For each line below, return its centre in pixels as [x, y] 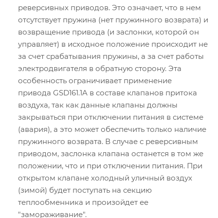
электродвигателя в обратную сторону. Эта [100, 69]
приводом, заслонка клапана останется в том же [111, 154]
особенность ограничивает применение [95, 81]
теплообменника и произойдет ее [83, 202]
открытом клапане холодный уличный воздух [105, 178]
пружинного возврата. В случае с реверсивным [108, 142]
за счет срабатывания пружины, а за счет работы [111, 56]
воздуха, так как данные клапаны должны [98, 105]
